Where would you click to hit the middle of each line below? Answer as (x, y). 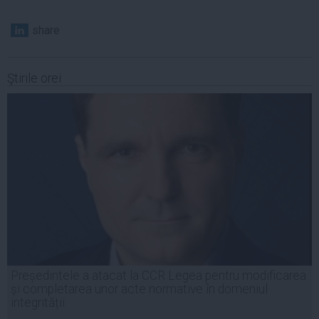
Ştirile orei (34, 78)
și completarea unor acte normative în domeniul (139, 289)
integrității (38, 302)
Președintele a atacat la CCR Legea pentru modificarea (158, 275)
